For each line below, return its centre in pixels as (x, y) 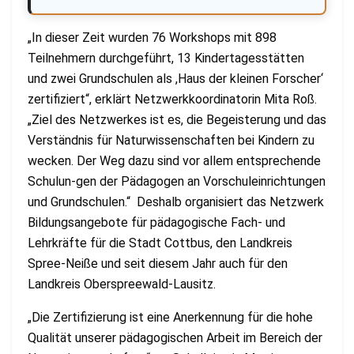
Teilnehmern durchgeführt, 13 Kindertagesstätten (166, 58)
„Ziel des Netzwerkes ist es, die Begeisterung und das (177, 119)
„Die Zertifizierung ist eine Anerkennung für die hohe (170, 317)
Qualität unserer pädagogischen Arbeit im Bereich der (175, 337)
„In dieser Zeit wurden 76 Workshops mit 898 (152, 37)
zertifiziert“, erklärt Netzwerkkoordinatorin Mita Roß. (172, 99)
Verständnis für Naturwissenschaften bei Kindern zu (171, 140)
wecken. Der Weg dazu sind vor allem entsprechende (174, 160)
